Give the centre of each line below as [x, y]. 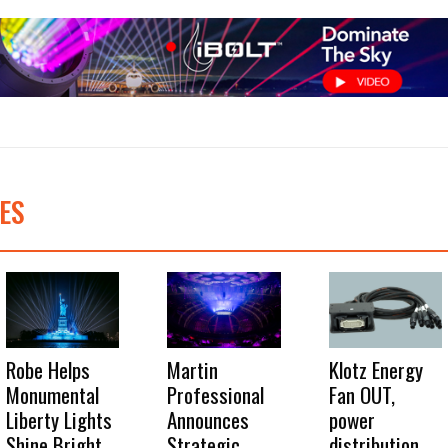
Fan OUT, [361, 394]
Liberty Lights [59, 419]
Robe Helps [48, 369]
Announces [208, 419]
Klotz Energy [375, 369]
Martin [193, 369]
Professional [216, 394]
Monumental [53, 394]
